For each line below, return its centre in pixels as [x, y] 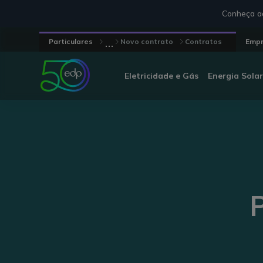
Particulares [71, 41]
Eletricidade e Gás [161, 75]
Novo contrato [147, 41]
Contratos [204, 41]
